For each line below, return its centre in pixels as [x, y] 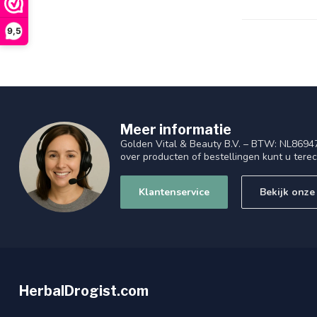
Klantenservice [174, 192]
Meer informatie [176, 130]
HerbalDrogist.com [84, 291]
